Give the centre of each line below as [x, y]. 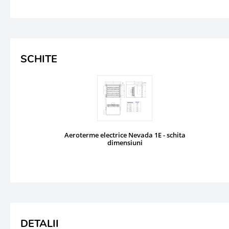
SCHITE [39, 59]
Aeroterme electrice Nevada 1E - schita [125, 135]
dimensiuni [125, 142]
